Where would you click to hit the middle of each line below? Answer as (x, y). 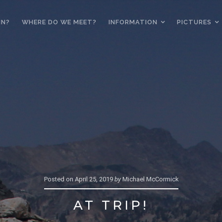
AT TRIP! (111, 205)
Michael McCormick (149, 179)
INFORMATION (133, 22)
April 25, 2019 (94, 179)
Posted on (58, 179)
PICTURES (194, 22)
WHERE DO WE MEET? (59, 22)
